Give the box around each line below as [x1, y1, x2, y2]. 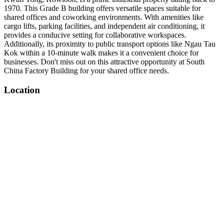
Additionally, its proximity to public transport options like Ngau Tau [4, 40, 216, 48]
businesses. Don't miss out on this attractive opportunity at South [4, 57, 205, 66]
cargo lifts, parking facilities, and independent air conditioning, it [4, 22, 205, 30]
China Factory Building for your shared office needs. [4, 66, 169, 75]
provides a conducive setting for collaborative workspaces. [4, 31, 186, 39]
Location [4, 84, 40, 95]
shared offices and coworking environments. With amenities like [4, 13, 204, 21]
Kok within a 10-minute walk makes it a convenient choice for [4, 49, 199, 57]
